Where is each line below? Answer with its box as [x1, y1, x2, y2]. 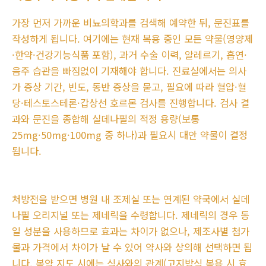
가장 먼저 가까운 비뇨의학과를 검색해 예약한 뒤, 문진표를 [12, 15, 249, 30]
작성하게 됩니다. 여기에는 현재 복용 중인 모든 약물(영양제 [12, 31, 253, 46]
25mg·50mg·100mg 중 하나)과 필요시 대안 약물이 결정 [12, 128, 248, 142]
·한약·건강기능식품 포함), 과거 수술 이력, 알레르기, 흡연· [12, 47, 247, 62]
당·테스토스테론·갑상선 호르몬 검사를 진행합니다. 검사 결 [12, 96, 249, 110]
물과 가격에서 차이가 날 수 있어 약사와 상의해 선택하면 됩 [12, 240, 252, 255]
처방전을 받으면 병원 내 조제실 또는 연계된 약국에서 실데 [12, 192, 249, 207]
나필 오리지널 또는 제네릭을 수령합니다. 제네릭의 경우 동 [12, 208, 249, 223]
